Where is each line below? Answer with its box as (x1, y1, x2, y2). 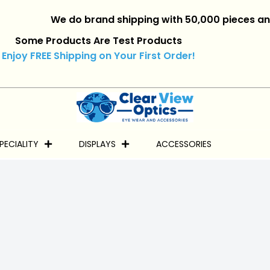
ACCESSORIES (156, 138, 212, 150)
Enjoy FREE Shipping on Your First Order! (1, 49, 195, 63)
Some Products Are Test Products (14, 34, 182, 48)
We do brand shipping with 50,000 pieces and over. (13, 13, 267, 27)
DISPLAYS (79, 138, 116, 150)
